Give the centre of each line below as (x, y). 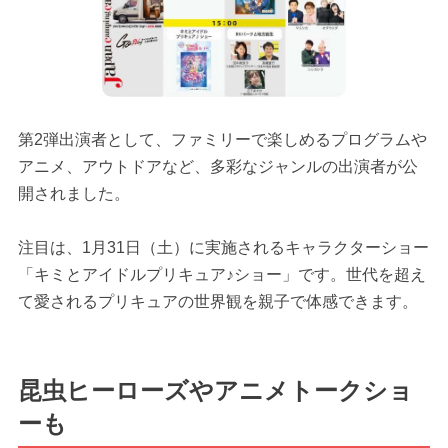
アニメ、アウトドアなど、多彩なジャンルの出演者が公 (217, 166)
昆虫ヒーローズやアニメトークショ (215, 391)
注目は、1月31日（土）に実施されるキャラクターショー (223, 247)
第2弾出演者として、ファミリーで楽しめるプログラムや (222, 139)
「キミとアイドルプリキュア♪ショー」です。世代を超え (221, 274)
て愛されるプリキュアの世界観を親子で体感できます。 (217, 301)
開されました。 (73, 193)
